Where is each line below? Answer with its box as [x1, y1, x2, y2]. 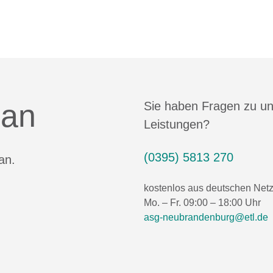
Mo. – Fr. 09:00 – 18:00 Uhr [144, 197, 261, 208]
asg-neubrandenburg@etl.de [144, 212, 268, 222]
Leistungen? [144, 118, 210, 131]
